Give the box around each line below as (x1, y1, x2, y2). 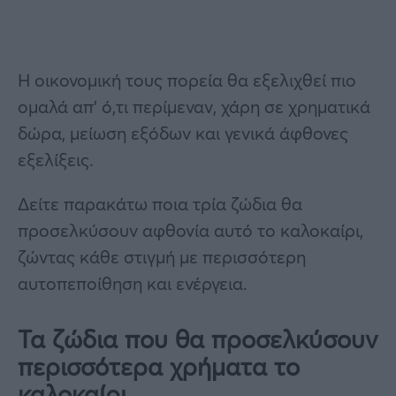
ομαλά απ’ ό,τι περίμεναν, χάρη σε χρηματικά (18, 94, 370, 118)
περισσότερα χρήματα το (18, 349, 300, 383)
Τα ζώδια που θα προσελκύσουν (18, 322, 378, 355)
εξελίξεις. (18, 147, 94, 171)
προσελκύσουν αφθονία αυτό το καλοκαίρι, (18, 217, 363, 242)
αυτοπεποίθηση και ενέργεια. (18, 270, 247, 295)
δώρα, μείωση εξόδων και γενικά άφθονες (18, 120, 348, 145)
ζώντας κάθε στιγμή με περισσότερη (18, 244, 306, 269)
